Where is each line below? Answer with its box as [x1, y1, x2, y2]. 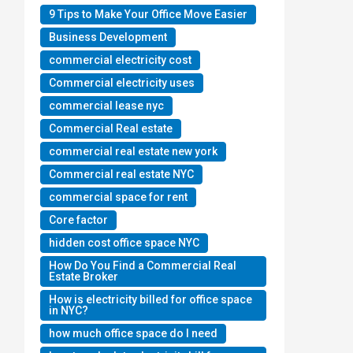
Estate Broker [49, 269, 118, 283]
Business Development [49, 30, 167, 43]
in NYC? [49, 303, 88, 317]
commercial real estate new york [49, 144, 217, 158]
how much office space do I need [49, 326, 217, 340]
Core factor [49, 213, 108, 226]
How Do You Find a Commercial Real [49, 258, 236, 272]
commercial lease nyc [49, 98, 164, 112]
